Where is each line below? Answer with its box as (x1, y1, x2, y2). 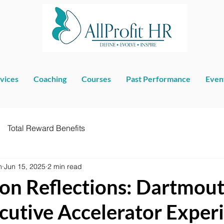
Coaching (33, 74, 66, 84)
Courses (81, 74, 111, 84)
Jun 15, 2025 (4, 161, 45, 171)
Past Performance (126, 74, 190, 84)
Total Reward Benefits (7, 123, 85, 133)
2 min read (47, 161, 82, 171)
